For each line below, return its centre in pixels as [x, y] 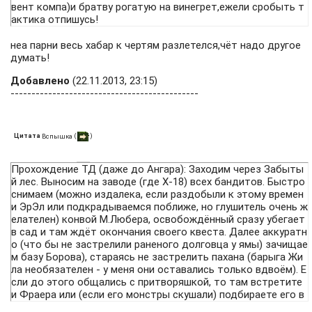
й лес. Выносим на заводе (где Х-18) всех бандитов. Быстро [158, 182]
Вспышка [57, 136]
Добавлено [40, 81]
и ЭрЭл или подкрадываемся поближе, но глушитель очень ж [159, 207]
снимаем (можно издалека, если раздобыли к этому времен [157, 194]
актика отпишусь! [55, 19]
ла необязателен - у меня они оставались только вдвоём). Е [159, 270]
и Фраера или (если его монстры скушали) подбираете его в [158, 295]
